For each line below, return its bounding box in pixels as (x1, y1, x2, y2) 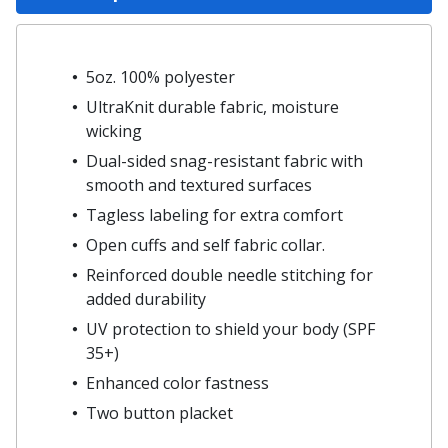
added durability (86, 287, 206, 310)
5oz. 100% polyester (86, 65, 235, 88)
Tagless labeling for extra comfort (86, 203, 343, 226)
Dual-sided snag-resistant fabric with (86, 149, 363, 172)
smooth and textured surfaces (86, 173, 312, 196)
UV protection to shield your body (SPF (86, 317, 375, 340)
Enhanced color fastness (86, 371, 269, 394)
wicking (86, 119, 142, 142)
